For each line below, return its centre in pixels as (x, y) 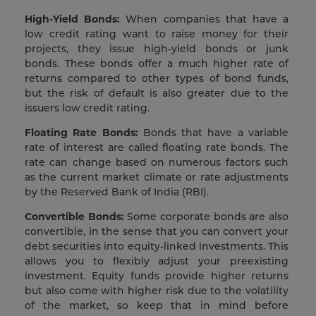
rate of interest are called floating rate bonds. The (157, 148)
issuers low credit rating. (90, 108)
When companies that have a (205, 19)
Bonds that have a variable (213, 133)
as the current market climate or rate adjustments (157, 177)
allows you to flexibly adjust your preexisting (157, 261)
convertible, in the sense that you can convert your (157, 232)
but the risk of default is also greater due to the (157, 93)
